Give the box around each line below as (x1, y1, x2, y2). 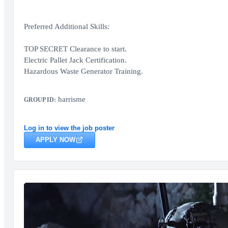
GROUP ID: (23, 96, 56, 103)
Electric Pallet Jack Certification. (23, 56, 127, 64)
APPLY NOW (35, 136, 75, 144)
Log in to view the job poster (23, 124, 115, 132)
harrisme (55, 95, 85, 103)
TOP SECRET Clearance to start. (23, 45, 127, 53)
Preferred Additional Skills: (23, 22, 109, 31)
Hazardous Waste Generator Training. (23, 67, 143, 75)
